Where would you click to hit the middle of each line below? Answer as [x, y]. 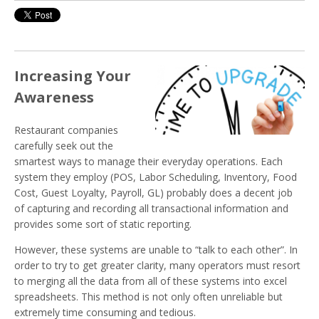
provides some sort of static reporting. [103, 224]
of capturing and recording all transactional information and [151, 208]
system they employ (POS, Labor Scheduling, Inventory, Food [156, 177]
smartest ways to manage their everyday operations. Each [148, 161]
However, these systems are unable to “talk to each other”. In [156, 249]
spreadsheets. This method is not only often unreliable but [148, 296]
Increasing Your [73, 75]
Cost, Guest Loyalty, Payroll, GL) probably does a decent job [153, 192]
